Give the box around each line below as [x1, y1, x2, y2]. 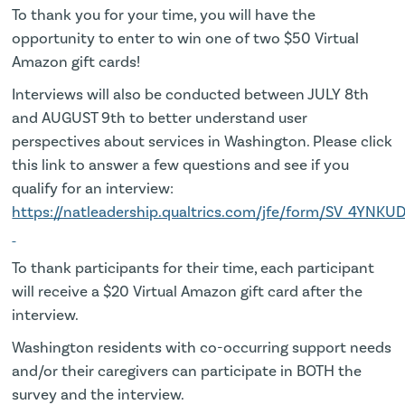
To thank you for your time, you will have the [12, 5, 316, 24]
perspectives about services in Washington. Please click [12, 131, 393, 150]
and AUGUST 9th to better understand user [12, 108, 308, 127]
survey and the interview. [12, 384, 192, 403]
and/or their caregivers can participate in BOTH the [12, 361, 363, 380]
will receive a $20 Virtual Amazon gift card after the [12, 281, 363, 300]
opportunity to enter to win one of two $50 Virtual [12, 28, 360, 47]
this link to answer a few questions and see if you [12, 155, 350, 174]
